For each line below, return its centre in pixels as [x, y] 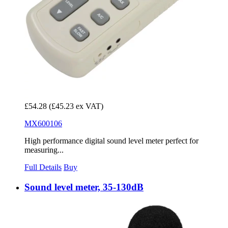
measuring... [44, 150]
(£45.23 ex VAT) [76, 106]
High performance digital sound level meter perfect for [111, 141]
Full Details [43, 167]
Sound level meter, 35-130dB [84, 187]
